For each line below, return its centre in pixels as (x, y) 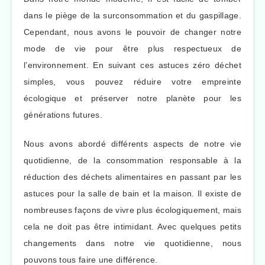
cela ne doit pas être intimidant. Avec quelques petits (132, 226)
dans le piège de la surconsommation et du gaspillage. (132, 16)
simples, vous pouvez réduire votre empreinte (132, 82)
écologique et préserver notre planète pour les (132, 98)
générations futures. (63, 115)
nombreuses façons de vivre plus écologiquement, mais (132, 210)
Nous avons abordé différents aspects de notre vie (132, 143)
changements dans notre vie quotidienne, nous (132, 243)
